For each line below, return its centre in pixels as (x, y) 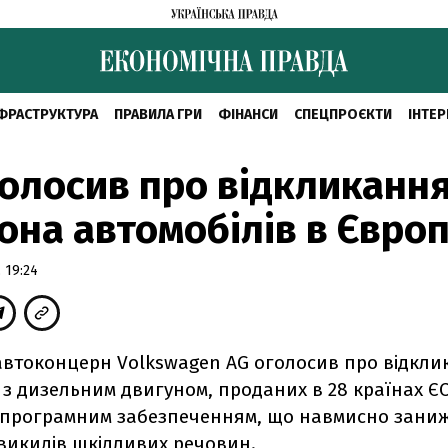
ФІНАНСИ (247, 114)
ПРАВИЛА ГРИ (157, 114)
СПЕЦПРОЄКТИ (342, 114)
